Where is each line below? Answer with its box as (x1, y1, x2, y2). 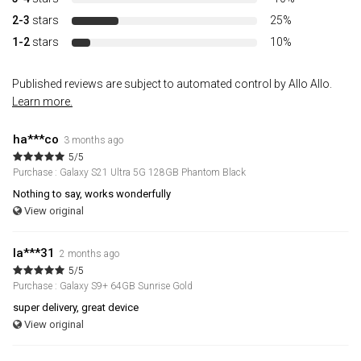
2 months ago (60, 248, 119, 260)
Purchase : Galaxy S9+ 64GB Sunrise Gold (13, 280, 193, 293)
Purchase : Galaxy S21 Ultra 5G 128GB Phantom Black (13, 167, 246, 179)
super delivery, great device (13, 301, 139, 314)
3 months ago (64, 135, 123, 147)
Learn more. (12, 95, 73, 109)
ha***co (13, 132, 59, 147)
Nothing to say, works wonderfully (13, 188, 171, 201)
